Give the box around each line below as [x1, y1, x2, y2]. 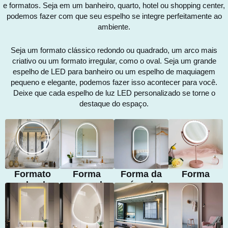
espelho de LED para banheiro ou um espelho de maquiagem [13, 67, 215, 76]
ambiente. [98, 22, 130, 31]
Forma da [121, 169, 162, 180]
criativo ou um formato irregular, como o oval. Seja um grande [12, 56, 216, 65]
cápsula [124, 180, 158, 190]
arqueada [66, 180, 107, 190]
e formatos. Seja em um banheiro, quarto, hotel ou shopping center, [3, 1, 225, 10]
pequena [177, 180, 215, 190]
